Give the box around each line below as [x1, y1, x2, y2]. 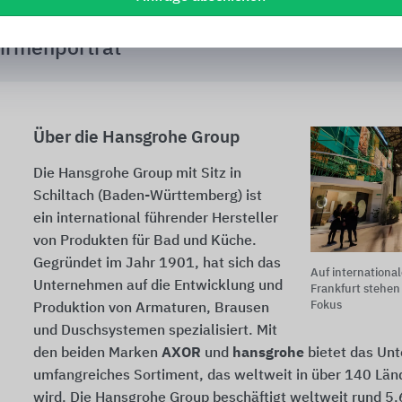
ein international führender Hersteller [33, 212, 278, 226]
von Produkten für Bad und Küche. [33, 234, 257, 249]
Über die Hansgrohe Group [33, 129, 240, 146]
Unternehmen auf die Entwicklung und [33, 279, 283, 293]
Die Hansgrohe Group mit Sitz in [33, 167, 241, 181]
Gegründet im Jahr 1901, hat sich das [33, 257, 281, 271]
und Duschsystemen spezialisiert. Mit [33, 324, 277, 338]
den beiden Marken [33, 346, 162, 361]
